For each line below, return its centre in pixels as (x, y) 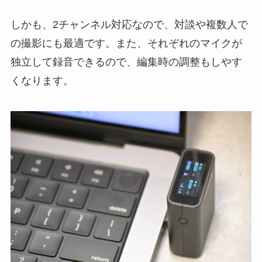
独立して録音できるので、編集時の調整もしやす (126, 62)
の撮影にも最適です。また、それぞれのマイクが (126, 44)
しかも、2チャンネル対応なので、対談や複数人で (129, 25)
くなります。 (42, 81)
